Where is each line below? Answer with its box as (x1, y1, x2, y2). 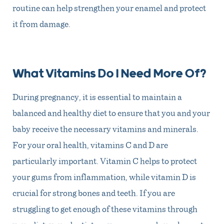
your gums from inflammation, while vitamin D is (12, 170, 196, 182)
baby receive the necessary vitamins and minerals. (12, 122, 198, 134)
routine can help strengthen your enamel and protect (12, 1, 206, 13)
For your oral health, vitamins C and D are (12, 138, 168, 150)
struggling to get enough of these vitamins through (12, 202, 197, 214)
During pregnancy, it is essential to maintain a (12, 90, 182, 102)
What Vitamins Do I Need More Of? (12, 67, 206, 81)
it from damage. (12, 17, 70, 29)
